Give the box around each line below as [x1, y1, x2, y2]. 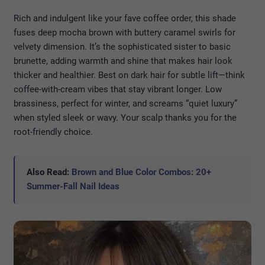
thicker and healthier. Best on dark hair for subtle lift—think [14, 69, 245, 80]
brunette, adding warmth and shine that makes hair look [14, 55, 232, 66]
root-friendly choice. [14, 126, 93, 137]
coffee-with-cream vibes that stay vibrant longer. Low [14, 83, 222, 95]
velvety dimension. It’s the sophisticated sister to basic [14, 41, 231, 52]
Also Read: [27, 166, 72, 177]
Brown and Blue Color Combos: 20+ [72, 166, 211, 177]
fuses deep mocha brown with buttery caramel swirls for [14, 27, 235, 38]
